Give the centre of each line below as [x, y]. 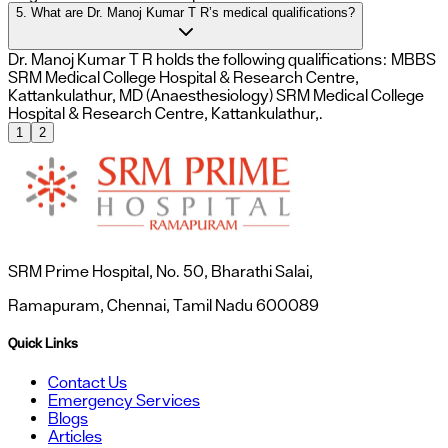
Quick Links [43, 343]
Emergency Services [124, 400]
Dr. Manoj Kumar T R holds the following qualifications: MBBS [222, 59]
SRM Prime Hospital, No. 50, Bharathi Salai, [160, 271]
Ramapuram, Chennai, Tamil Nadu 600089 [163, 305]
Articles [75, 436]
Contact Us [87, 382]
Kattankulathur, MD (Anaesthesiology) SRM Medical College [216, 95]
